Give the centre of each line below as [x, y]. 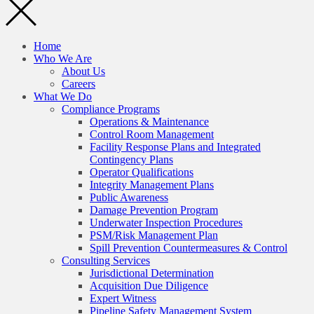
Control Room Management [152, 134]
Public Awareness [129, 197]
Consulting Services [106, 260]
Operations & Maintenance [149, 121]
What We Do [63, 96]
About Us [83, 71]
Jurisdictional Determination [152, 273]
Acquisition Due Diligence [149, 285]
